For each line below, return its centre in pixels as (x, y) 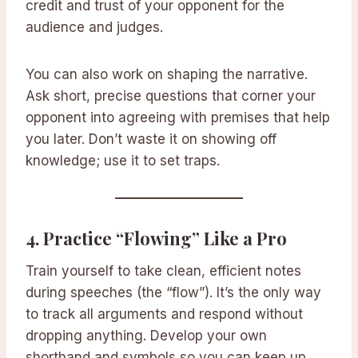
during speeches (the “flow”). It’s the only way (173, 293)
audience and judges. (94, 28)
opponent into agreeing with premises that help (178, 118)
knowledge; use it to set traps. (123, 161)
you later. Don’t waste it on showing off (151, 139)
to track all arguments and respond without (164, 314)
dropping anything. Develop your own (146, 336)
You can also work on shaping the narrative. (167, 75)
